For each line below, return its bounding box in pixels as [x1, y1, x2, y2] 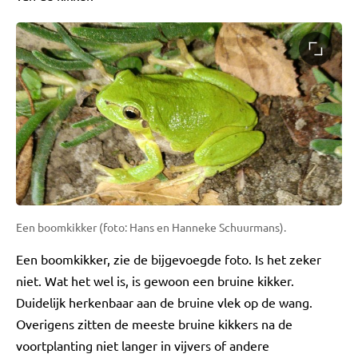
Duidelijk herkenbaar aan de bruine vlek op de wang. [16, 294, 312, 311]
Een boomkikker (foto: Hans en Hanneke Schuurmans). [16, 220, 286, 235]
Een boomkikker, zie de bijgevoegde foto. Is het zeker [16, 251, 321, 268]
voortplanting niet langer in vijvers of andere [16, 337, 269, 354]
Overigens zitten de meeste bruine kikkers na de [16, 316, 292, 332]
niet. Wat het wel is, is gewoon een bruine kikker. [16, 272, 294, 289]
